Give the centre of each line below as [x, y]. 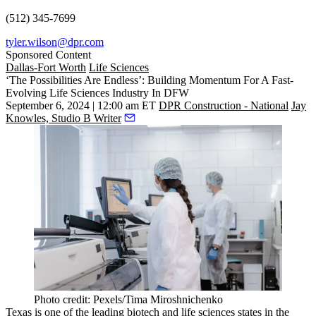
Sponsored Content [48, 55]
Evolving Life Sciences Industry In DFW [97, 93]
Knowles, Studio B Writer [63, 119]
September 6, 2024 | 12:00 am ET [81, 106]
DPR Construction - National [224, 106]
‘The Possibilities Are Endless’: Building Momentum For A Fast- [150, 80]
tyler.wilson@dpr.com [55, 42]
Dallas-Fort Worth [46, 68]
